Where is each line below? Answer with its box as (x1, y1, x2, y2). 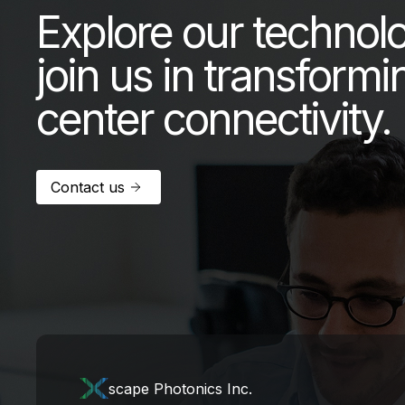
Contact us (51, 178, 125, 197)
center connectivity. (36, 91, 391, 146)
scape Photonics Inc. (108, 380, 252, 399)
